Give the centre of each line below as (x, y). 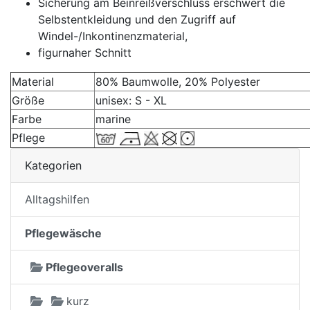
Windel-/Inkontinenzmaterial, (113, 36)
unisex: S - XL (131, 100)
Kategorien (53, 165)
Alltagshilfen (57, 199)
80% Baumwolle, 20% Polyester (178, 81)
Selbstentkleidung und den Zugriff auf (137, 19)
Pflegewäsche (63, 233)
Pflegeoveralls (84, 267)
